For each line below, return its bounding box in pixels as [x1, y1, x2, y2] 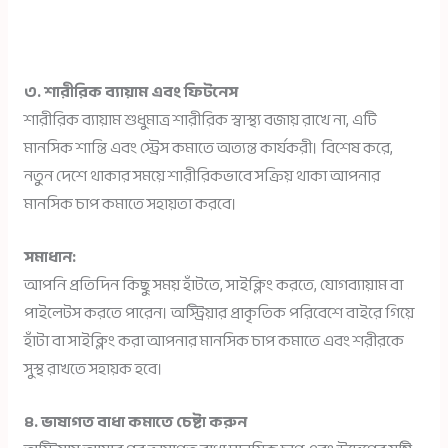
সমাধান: [23, 242, 76, 272]
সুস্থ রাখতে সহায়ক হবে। [23, 354, 163, 384]
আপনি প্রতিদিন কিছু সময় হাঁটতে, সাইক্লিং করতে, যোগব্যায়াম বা [23, 270, 403, 300]
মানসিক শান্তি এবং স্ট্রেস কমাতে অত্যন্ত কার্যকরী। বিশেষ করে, [23, 134, 393, 164]
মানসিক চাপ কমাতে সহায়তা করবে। [23, 190, 237, 220]
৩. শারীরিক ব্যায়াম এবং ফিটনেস [23, 78, 238, 108]
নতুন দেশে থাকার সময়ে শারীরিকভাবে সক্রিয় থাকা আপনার [23, 162, 380, 192]
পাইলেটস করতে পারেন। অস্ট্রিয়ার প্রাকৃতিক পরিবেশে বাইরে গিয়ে [23, 298, 414, 328]
